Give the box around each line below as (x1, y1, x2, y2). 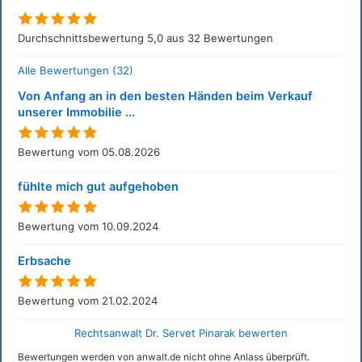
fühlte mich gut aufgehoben (18, 179, 179, 194)
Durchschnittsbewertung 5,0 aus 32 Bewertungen (18, 32, 273, 44)
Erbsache (18, 254, 71, 268)
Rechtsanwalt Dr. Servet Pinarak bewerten (74, 326, 288, 339)
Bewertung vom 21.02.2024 (18, 294, 158, 307)
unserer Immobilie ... (18, 105, 135, 120)
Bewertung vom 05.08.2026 (18, 145, 160, 158)
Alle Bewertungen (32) (18, 64, 133, 77)
